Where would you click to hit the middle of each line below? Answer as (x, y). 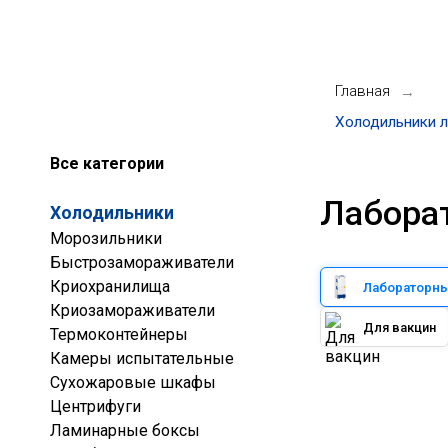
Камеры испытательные (142, 358)
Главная (362, 91)
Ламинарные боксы (125, 430)
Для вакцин (399, 327)
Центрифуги (95, 406)
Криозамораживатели (132, 310)
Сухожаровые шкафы (133, 382)
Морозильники (106, 238)
